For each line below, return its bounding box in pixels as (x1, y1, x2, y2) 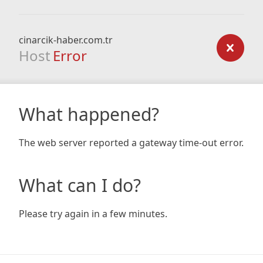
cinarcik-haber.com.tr (19, 33, 113, 46)
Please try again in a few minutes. (19, 207, 167, 220)
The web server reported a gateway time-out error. (19, 136, 244, 149)
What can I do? (19, 173, 141, 197)
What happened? (19, 102, 159, 126)
